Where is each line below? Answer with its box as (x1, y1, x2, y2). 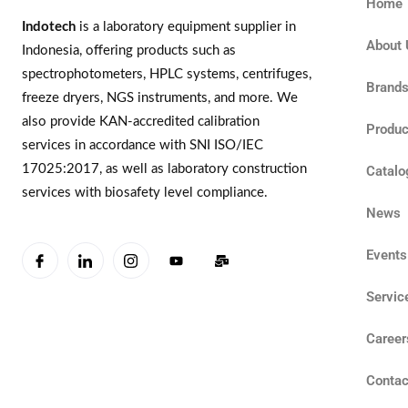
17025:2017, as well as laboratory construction (21, 161, 307, 176)
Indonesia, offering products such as (21, 43, 236, 57)
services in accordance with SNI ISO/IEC (21, 138, 263, 152)
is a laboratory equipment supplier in (75, 19, 296, 34)
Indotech (21, 19, 76, 34)
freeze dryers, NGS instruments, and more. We (21, 90, 298, 105)
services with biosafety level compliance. (21, 185, 268, 199)
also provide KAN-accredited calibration (21, 114, 260, 128)
